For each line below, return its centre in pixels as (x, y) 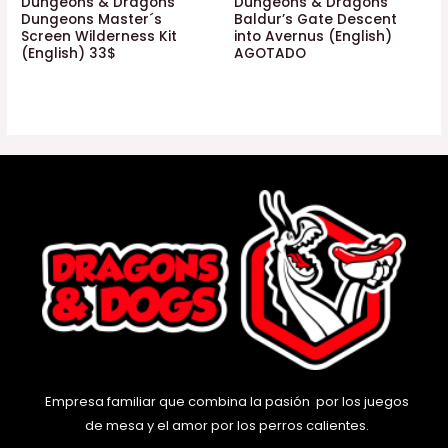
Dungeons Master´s (92, 19)
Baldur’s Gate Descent (315, 19)
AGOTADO (270, 53)
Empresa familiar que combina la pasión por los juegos (226, 401)
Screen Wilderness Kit (99, 36)
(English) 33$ (69, 53)
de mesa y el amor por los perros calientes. (226, 425)
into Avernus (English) (313, 36)
